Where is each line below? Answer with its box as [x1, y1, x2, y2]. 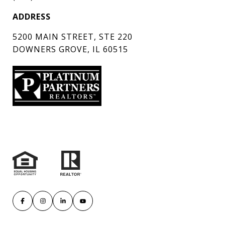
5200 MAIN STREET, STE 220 [13, 31, 133, 43]
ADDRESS [13, 11, 51, 23]
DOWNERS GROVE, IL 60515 [13, 44, 128, 55]
